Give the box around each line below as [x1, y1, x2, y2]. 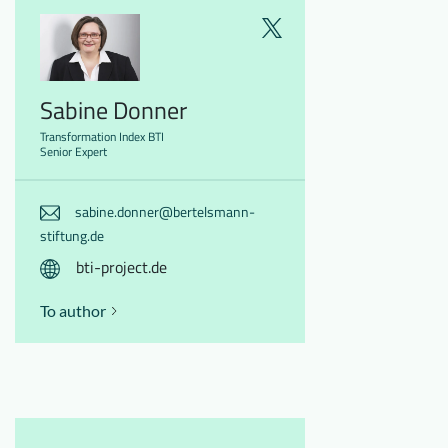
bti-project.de [76, 255, 167, 279]
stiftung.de [40, 225, 104, 246]
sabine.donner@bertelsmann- [75, 200, 255, 222]
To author [40, 301, 106, 320]
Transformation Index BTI [40, 126, 164, 146]
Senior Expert [40, 141, 107, 161]
